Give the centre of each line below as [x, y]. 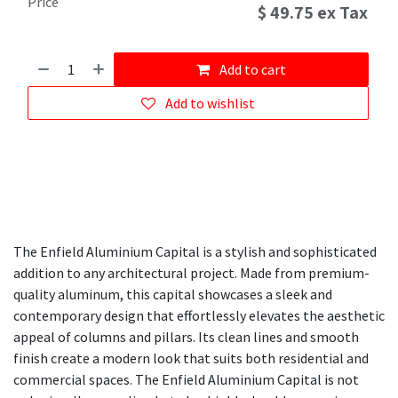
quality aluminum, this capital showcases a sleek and [173, 295]
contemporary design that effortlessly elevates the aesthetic [199, 316]
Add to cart [252, 70]
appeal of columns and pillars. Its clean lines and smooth [186, 337]
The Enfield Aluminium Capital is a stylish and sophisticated [195, 252]
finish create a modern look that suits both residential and [191, 358]
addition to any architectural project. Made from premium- [191, 273]
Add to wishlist [210, 103]
